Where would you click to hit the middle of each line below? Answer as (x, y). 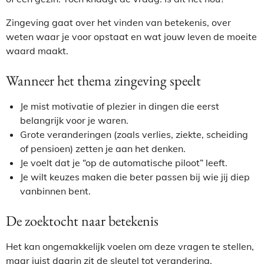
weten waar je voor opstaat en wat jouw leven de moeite (131, 37)
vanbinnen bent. (55, 191)
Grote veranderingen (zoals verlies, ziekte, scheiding (134, 134)
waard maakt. (37, 51)
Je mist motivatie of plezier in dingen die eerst (120, 106)
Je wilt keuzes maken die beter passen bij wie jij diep (135, 177)
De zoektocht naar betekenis (82, 221)
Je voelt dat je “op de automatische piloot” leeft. (124, 163)
